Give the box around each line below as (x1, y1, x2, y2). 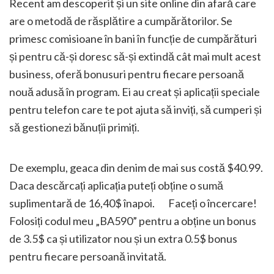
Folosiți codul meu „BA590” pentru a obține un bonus (9, 214, 256, 228)
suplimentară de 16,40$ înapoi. (9, 196, 157, 210)
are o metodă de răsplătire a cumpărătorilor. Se (9, 14, 232, 28)
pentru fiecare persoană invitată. (9, 250, 166, 264)
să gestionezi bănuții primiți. (9, 120, 139, 135)
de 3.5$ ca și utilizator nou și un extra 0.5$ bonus (9, 232, 237, 246)
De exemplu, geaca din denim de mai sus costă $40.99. (9, 161, 263, 175)
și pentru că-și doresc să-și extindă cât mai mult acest (9, 50, 261, 64)
